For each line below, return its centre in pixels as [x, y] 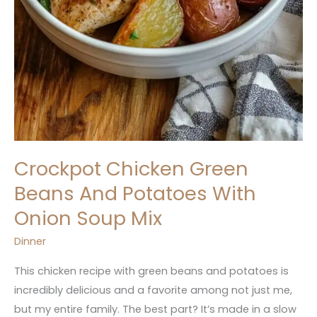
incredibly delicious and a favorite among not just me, [153, 290]
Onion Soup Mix [88, 218]
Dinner [30, 242]
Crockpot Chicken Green [131, 168]
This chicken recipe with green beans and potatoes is [151, 271]
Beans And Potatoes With [135, 193]
